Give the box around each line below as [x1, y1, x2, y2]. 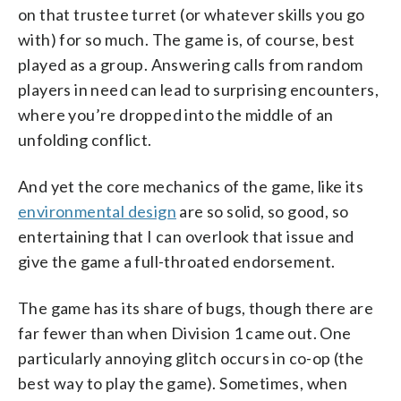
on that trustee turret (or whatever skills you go [18, 4, 365, 25]
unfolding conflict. [18, 130, 152, 150]
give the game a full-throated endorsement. [18, 252, 336, 272]
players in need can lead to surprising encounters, [18, 80, 379, 100]
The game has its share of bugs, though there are [18, 298, 374, 319]
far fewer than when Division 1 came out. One [18, 323, 352, 344]
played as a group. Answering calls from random [18, 55, 363, 75]
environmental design [18, 201, 176, 222]
